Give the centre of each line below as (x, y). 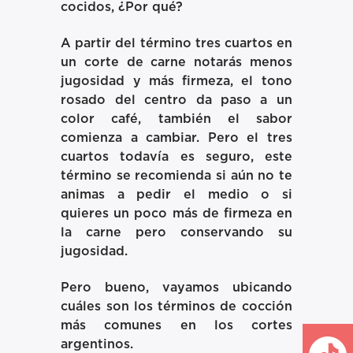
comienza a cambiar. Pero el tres (176, 137)
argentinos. (97, 345)
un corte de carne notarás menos (176, 62)
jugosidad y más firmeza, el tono (176, 81)
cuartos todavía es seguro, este (176, 156)
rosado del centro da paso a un (176, 100)
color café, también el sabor (176, 119)
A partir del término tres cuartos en (176, 43)
